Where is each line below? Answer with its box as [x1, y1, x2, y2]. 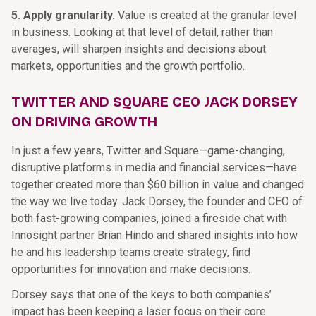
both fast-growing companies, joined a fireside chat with [11, 212, 287, 225]
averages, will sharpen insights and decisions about [11, 42, 266, 56]
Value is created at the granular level [118, 8, 296, 22]
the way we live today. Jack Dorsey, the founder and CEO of [11, 195, 303, 208]
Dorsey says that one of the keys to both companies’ [11, 288, 272, 301]
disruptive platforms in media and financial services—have [11, 161, 297, 174]
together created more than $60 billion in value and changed [11, 178, 304, 191]
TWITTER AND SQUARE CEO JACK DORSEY [11, 93, 298, 110]
